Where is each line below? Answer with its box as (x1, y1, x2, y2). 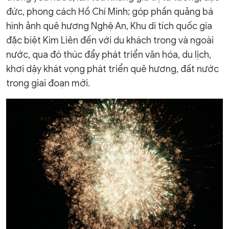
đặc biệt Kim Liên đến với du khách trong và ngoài (6, 34, 214, 46)
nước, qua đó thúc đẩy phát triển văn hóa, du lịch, (6, 49, 211, 60)
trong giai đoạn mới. (6, 77, 90, 89)
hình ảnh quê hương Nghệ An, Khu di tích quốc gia (6, 20, 212, 32)
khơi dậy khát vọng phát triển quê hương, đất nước (6, 63, 219, 75)
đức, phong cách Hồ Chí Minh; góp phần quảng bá (6, 6, 213, 17)
